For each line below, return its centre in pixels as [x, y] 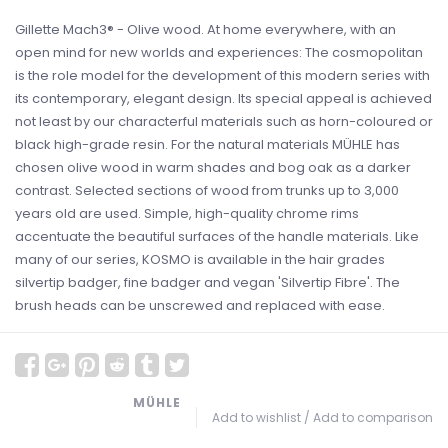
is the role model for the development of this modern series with [222, 75]
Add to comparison [373, 417]
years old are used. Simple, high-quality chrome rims [187, 213]
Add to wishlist [256, 417]
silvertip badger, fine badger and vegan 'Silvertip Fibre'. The [207, 282]
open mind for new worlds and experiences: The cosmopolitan [219, 52]
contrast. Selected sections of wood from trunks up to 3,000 [207, 190]
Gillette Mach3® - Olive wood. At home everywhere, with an [205, 29]
